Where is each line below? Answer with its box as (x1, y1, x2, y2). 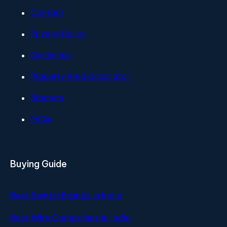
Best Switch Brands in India (10, 190, 122, 201)
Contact (30, 7, 64, 18)
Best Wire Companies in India (10, 212, 131, 223)
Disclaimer (30, 50, 72, 60)
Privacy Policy (30, 28, 86, 39)
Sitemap (30, 92, 64, 103)
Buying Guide (10, 158, 67, 170)
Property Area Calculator (30, 71, 130, 82)
